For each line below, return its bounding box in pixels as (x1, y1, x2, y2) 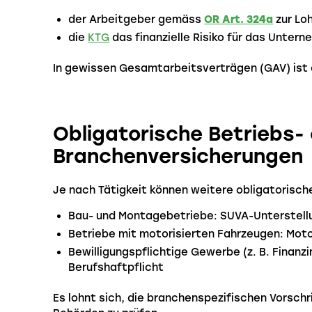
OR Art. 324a (204, 13, 274, 26)
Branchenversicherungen (53, 143, 303, 168)
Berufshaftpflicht (68, 260, 164, 274)
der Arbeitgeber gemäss (68, 13, 205, 26)
